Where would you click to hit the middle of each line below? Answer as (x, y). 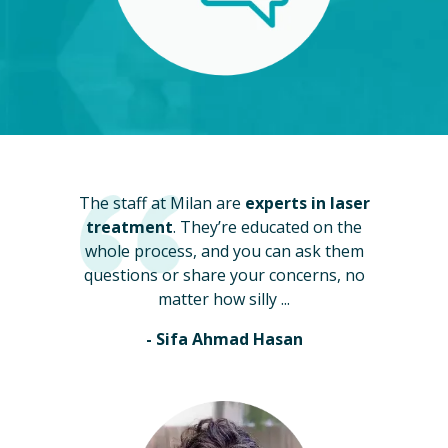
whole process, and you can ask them (224, 251)
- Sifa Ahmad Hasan (224, 339)
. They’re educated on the (267, 227)
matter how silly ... (224, 299)
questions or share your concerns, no (224, 275)
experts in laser (307, 203)
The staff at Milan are (161, 203)
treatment (129, 227)
